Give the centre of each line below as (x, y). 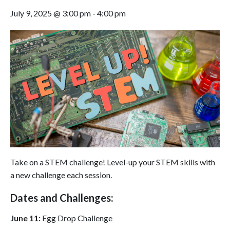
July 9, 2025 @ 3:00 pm (51, 13)
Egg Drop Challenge (76, 218)
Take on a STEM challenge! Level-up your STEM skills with (113, 162)
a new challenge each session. (61, 175)
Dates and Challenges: (62, 198)
